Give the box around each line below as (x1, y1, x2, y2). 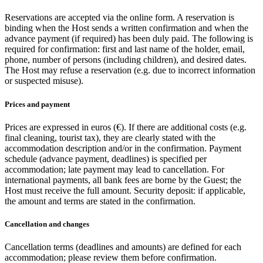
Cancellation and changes (5, 219, 89, 228)
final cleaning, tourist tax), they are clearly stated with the (5, 132, 215, 143)
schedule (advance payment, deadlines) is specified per (5, 153, 207, 164)
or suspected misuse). (5, 76, 83, 86)
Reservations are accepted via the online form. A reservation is (5, 12, 234, 23)
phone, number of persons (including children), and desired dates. (5, 55, 247, 65)
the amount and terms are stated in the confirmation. (5, 195, 195, 206)
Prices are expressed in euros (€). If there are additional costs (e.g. (5, 122, 247, 132)
